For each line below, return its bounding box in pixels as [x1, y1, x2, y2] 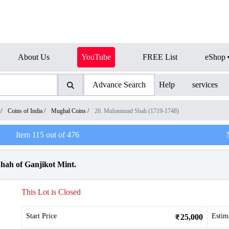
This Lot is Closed [21, 188, 81, 196]
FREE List [143, 53, 177, 61]
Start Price [26, 212, 57, 220]
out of [44, 130, 67, 139]
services [192, 80, 218, 89]
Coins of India [8, 107, 42, 114]
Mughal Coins [51, 107, 86, 114]
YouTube [81, 53, 111, 61]
